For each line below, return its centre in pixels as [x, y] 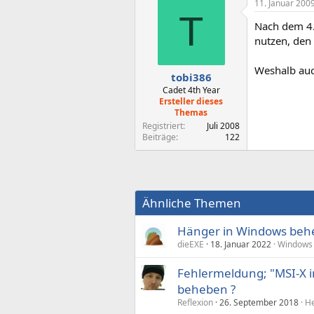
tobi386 [191, 77]
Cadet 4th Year [191, 90]
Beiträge [159, 137]
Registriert [163, 126]
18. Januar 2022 [241, 244]
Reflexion [195, 302]
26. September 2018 [259, 302]
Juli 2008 [223, 126]
